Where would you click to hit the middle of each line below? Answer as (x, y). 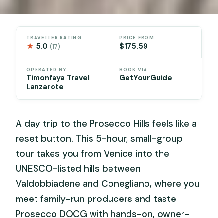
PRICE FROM (137, 38)
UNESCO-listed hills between (78, 169)
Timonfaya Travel (58, 78)
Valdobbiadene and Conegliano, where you (108, 184)
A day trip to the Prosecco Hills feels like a (106, 124)
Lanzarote (45, 87)
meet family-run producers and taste (96, 199)
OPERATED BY (46, 70)
